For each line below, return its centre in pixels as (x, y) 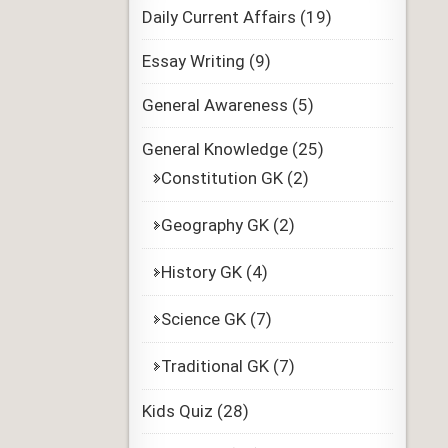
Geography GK (214, 225)
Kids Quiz (177, 411)
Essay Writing (193, 61)
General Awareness (214, 105)
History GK (201, 272)
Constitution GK (221, 178)
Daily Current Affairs (218, 17)
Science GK (203, 319)
